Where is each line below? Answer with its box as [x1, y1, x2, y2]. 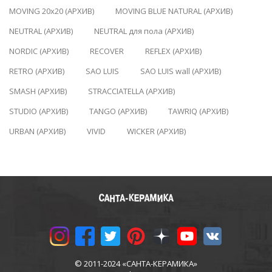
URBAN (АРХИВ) [9, 125, 66, 137]
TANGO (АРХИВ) [89, 105, 147, 117]
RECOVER [90, 45, 124, 56]
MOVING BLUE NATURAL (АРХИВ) [115, 5, 233, 16]
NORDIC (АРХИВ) [9, 45, 69, 56]
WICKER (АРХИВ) [127, 125, 186, 137]
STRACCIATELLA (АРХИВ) [88, 85, 175, 97]
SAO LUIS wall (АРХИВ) [140, 65, 221, 76]
